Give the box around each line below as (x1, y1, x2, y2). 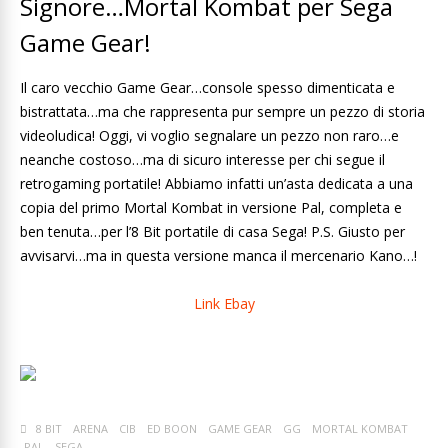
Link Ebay (193, 294, 255, 313)
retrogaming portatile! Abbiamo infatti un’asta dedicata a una (20, 174, 413, 193)
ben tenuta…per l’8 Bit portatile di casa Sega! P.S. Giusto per (20, 222, 405, 241)
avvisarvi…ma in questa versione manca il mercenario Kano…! (20, 246, 417, 265)
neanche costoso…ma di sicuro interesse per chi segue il (20, 150, 385, 169)
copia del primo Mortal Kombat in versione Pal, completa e (20, 198, 402, 217)
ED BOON (147, 421, 197, 436)
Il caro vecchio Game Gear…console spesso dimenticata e (20, 78, 395, 97)
